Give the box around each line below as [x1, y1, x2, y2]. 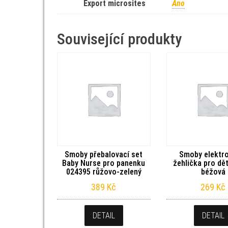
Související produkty [57, 30, 182, 48]
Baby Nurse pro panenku [62, 158, 146, 168]
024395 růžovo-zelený [66, 166, 141, 177]
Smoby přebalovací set [65, 149, 143, 159]
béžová [201, 166, 225, 177]
